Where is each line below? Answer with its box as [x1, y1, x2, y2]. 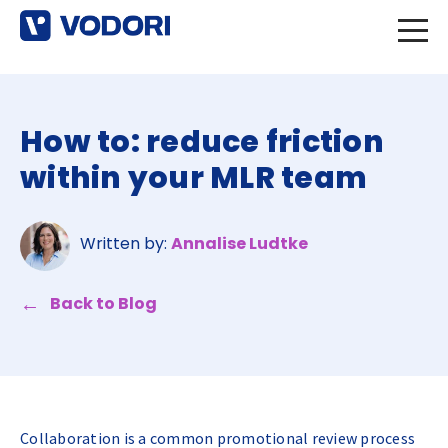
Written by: [80, 232, 171, 255]
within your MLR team [20, 157, 367, 199]
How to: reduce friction [20, 121, 384, 163]
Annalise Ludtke [171, 232, 308, 255]
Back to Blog [50, 292, 157, 315]
